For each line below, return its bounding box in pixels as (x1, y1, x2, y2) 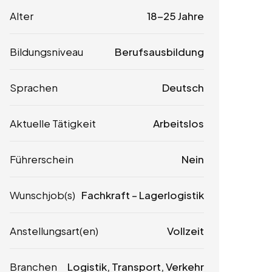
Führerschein (10, 152, 73, 166)
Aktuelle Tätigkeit (10, 117, 96, 130)
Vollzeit (166, 224, 204, 237)
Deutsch (161, 81, 204, 94)
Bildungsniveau (10, 45, 83, 58)
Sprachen (10, 81, 58, 94)
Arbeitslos (152, 117, 204, 130)
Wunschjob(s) (10, 188, 75, 202)
